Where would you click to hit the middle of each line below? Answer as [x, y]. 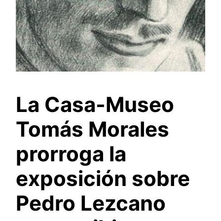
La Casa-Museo [95, 105]
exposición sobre [103, 179]
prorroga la [71, 154]
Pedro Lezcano [91, 203]
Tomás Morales [92, 129]
